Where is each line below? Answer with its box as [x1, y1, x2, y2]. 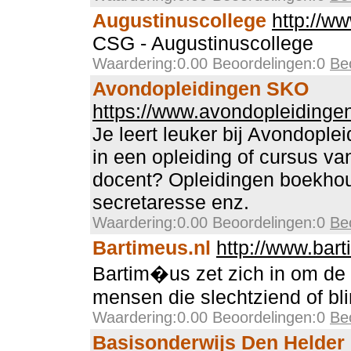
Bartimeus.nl [92, 237, 211, 259]
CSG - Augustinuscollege [92, 32, 313, 54]
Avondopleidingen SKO [92, 78, 309, 100]
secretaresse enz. [92, 191, 249, 213]
